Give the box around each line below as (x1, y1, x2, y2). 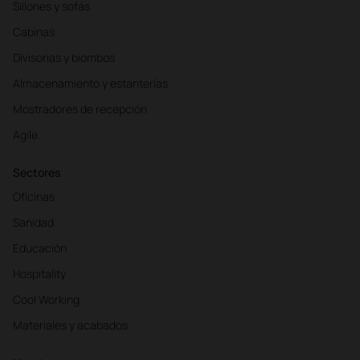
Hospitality (13, 265, 66, 281)
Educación (13, 239, 67, 256)
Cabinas (13, 23, 55, 39)
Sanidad (13, 214, 54, 230)
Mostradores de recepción (13, 100, 147, 117)
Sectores (13, 164, 60, 180)
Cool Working (13, 291, 80, 307)
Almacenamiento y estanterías (13, 75, 168, 91)
